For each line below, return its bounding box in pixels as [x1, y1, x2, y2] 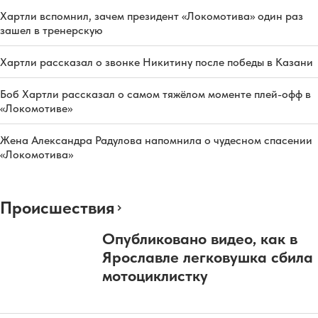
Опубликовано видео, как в [102, 229, 297, 248]
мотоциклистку [102, 265, 208, 285]
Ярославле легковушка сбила [102, 247, 313, 266]
